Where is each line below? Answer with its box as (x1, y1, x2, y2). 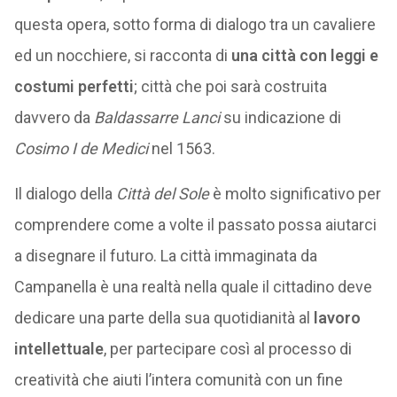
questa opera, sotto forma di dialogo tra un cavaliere (13, 15, 376, 34)
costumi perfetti (13, 77, 134, 96)
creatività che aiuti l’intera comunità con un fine (13, 370, 343, 389)
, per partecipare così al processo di (103, 339, 352, 358)
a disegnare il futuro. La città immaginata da (13, 246, 317, 265)
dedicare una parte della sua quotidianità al (13, 308, 310, 327)
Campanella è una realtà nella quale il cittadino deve (13, 277, 372, 296)
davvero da (13, 108, 94, 127)
